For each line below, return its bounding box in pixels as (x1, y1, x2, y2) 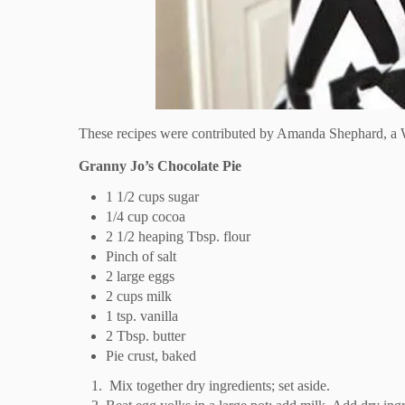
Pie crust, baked (106, 347, 196, 363)
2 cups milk (106, 287, 172, 304)
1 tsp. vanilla (106, 307, 178, 324)
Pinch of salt (106, 248, 176, 264)
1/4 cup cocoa (106, 208, 185, 224)
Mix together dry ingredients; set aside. (109, 377, 330, 393)
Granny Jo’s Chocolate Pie (79, 157, 241, 174)
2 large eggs (106, 268, 174, 284)
